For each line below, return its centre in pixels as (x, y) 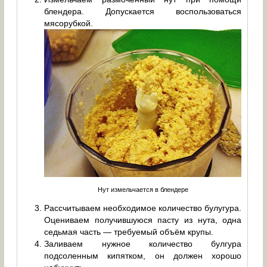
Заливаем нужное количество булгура (143, 244)
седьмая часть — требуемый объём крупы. (129, 232)
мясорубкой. (69, 23)
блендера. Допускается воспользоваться (143, 11)
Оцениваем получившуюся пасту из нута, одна (143, 220)
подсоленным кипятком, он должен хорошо (143, 256)
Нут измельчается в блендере (143, 190)
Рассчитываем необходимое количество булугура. (143, 208)
